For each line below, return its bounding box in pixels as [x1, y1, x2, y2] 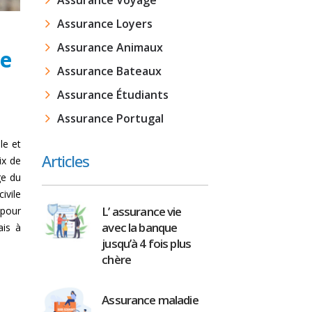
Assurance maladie [102, 292, 198, 308]
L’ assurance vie [102, 203, 182, 219]
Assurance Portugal [56, 111, 164, 126]
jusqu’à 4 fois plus [102, 235, 192, 251]
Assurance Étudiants [56, 87, 169, 102]
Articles [41, 150, 89, 171]
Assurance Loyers [56, 16, 153, 31]
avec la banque [102, 219, 178, 235]
